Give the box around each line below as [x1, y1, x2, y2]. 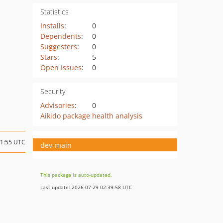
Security [40, 87, 65, 96]
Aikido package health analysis [40, 111, 142, 120]
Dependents [40, 31, 81, 41]
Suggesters [40, 42, 77, 51]
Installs [40, 21, 64, 30]
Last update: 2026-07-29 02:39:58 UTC [40, 184, 132, 191]
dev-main [40, 140, 72, 150]
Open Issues [40, 63, 82, 72]
